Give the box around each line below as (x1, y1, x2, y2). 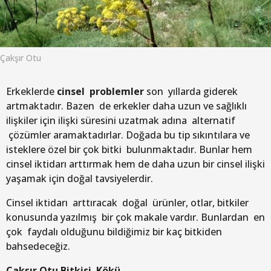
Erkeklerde (6, 84, 57, 98)
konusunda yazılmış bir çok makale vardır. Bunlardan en (6, 210, 265, 224)
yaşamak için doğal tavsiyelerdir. (6, 171, 153, 185)
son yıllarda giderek (146, 84, 238, 98)
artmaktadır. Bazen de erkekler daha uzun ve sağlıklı (6, 99, 247, 113)
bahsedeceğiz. (6, 239, 70, 253)
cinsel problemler (57, 84, 146, 98)
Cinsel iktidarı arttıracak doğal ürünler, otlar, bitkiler (6, 195, 249, 209)
